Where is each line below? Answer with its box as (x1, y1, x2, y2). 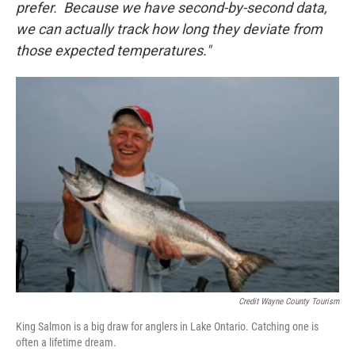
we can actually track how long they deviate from (16, 21, 323, 38)
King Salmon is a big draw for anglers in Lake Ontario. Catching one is (16, 320, 319, 334)
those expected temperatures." (16, 42, 211, 59)
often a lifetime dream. (16, 336, 116, 349)
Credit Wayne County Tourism (239, 296, 339, 307)
